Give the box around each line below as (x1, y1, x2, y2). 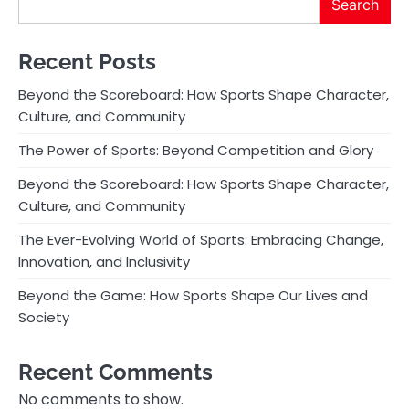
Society (18, 308, 69, 328)
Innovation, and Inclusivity (18, 252, 190, 272)
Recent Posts (18, 48, 156, 76)
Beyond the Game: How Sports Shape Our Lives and (18, 286, 368, 306)
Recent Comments (18, 359, 213, 386)
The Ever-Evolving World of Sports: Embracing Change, (18, 230, 383, 250)
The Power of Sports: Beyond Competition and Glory (18, 141, 373, 161)
